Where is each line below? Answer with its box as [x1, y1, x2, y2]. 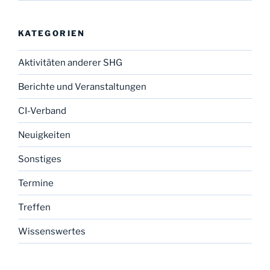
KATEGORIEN [18, 28, 86, 38]
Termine [18, 177, 54, 189]
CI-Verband [18, 105, 66, 116]
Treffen [18, 201, 51, 213]
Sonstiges [18, 153, 61, 165]
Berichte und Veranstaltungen [18, 81, 146, 92]
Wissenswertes [18, 225, 86, 237]
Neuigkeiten [18, 129, 71, 140]
